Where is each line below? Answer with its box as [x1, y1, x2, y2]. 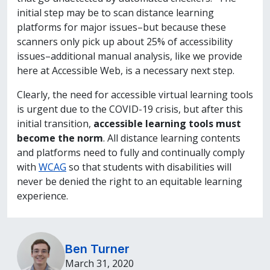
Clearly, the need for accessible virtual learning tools [17, 87, 253, 101]
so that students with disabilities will [66, 160, 231, 174]
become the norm [17, 131, 103, 145]
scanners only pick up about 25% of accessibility [17, 34, 233, 48]
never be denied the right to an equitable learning [17, 174, 242, 188]
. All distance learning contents [103, 131, 240, 145]
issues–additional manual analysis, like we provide [17, 49, 242, 63]
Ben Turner [65, 241, 130, 256]
